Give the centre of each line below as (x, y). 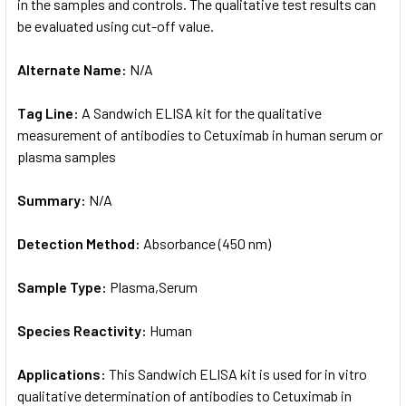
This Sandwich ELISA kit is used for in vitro (238, 373)
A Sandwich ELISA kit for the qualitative (202, 112)
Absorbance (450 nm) (207, 243)
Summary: (53, 199)
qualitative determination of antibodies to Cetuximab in (184, 395)
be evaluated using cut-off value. (116, 25)
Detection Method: (80, 243)
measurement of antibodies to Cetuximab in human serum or (200, 134)
